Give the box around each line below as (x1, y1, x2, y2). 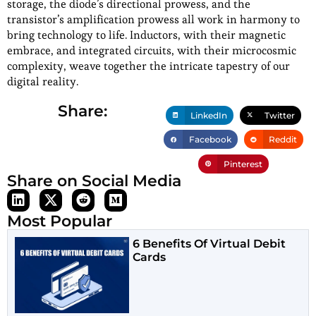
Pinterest (223, 158, 262, 169)
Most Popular (7, 211, 112, 231)
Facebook (188, 134, 231, 145)
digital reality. (7, 74, 78, 90)
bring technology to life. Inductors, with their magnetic (7, 28, 286, 43)
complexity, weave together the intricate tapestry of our (7, 59, 290, 74)
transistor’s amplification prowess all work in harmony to (7, 12, 300, 28)
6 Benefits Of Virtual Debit (133, 236, 286, 250)
